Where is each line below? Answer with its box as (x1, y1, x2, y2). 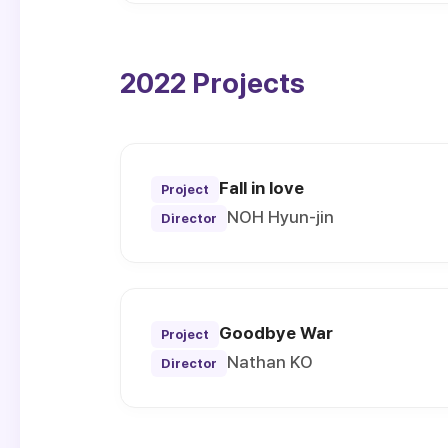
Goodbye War (219, 323, 333, 344)
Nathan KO (227, 352, 313, 373)
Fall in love (219, 178, 304, 199)
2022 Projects (120, 66, 305, 101)
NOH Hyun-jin (227, 207, 334, 228)
